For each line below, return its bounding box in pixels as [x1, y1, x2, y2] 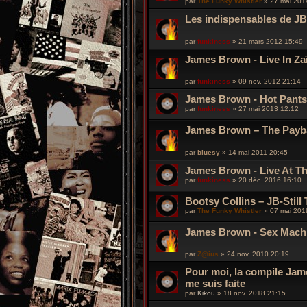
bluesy [197, 148, 220, 156]
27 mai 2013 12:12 [238, 105, 299, 113]
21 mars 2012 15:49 [238, 37, 303, 45]
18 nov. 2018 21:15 [223, 289, 286, 297]
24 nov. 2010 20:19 [227, 250, 289, 258]
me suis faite [185, 278, 245, 290]
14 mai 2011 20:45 [228, 148, 288, 156]
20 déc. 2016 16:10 [238, 175, 302, 184]
